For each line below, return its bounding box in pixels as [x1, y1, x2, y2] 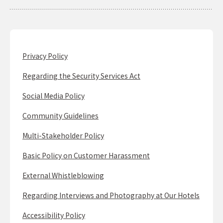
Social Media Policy [22, 91, 85, 101]
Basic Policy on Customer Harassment [22, 150, 150, 161]
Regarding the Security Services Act [22, 71, 140, 81]
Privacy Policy [22, 51, 68, 61]
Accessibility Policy [22, 210, 85, 221]
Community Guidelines [22, 111, 99, 121]
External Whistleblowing [22, 170, 104, 181]
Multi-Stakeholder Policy [22, 130, 104, 141]
